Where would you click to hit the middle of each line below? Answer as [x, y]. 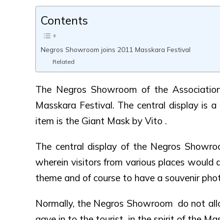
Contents [64, 20]
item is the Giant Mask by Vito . [101, 121]
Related [64, 61]
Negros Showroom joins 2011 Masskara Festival [116, 49]
